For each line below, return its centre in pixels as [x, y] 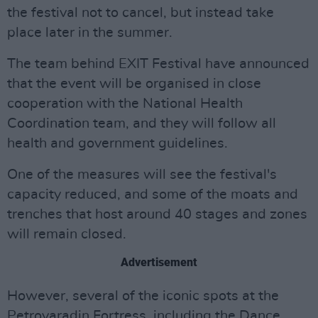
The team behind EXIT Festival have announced [158, 64]
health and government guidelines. [117, 143]
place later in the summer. [90, 33]
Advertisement [159, 262]
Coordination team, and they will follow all [142, 124]
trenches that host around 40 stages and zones [157, 214]
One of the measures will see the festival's [142, 175]
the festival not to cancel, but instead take [141, 13]
